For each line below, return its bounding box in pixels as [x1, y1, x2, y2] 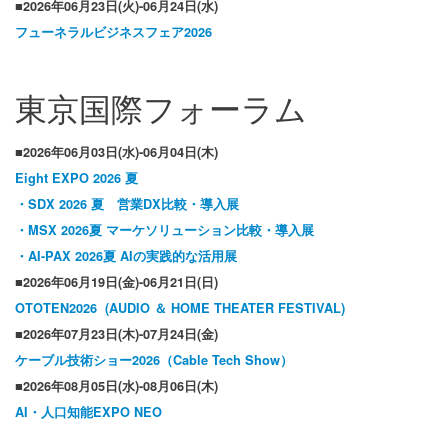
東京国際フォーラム [15, 84, 307, 131]
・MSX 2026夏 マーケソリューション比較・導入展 [15, 221, 314, 240]
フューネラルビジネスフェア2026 [15, 23, 212, 42]
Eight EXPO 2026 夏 [15, 169, 138, 188]
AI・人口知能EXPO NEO [15, 403, 162, 422]
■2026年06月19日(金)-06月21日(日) [15, 273, 218, 292]
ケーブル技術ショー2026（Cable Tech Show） [15, 351, 293, 370]
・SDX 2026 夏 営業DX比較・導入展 [15, 195, 239, 214]
